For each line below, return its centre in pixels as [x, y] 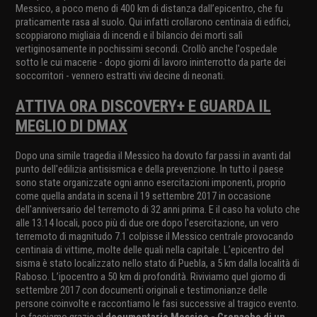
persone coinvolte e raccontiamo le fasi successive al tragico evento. [157, 304]
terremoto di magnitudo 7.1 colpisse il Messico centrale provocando [155, 237]
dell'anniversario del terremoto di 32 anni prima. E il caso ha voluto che [158, 210]
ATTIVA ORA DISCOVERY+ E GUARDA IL [143, 106]
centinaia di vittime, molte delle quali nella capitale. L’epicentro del [150, 250]
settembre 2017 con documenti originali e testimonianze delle [142, 290]
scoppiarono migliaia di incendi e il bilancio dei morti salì [129, 36]
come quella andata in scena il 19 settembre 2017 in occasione [143, 196]
